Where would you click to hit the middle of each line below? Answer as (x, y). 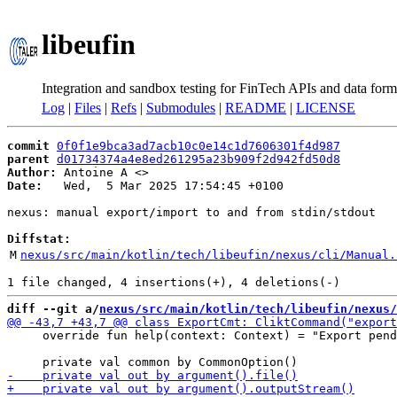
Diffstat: (39, 239)
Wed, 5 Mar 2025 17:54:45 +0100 (163, 186)
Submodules (181, 108)
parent (28, 159)
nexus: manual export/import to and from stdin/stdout (191, 212)
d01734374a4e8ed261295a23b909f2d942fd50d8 (198, 159)
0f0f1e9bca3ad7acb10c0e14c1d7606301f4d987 (198, 146)
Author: (32, 172)
